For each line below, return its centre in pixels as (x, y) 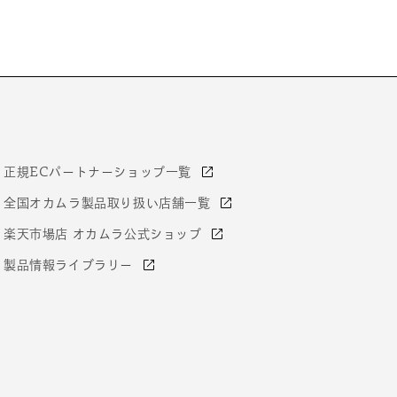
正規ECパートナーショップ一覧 (100, 171)
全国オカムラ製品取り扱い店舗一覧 (109, 202)
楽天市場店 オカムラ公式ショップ (105, 234)
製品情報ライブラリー (70, 265)
